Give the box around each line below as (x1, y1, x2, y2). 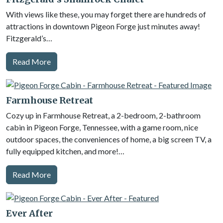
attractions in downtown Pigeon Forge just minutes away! (6, 21, 200, 31)
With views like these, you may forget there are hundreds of (6, 9, 206, 19)
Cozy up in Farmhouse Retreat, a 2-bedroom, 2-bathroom (6, 111, 201, 120)
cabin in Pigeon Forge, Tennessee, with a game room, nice (6, 122, 198, 132)
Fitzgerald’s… (6, 33, 52, 43)
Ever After (6, 208, 53, 219)
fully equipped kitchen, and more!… (6, 146, 124, 156)
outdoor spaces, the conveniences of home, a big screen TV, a (6, 134, 212, 144)
